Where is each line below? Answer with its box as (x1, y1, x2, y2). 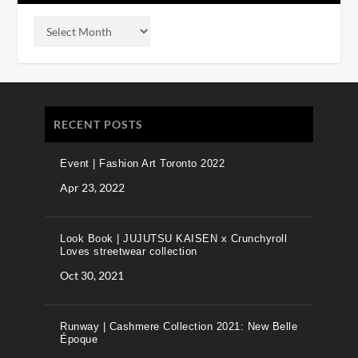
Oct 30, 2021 (60, 268, 124, 282)
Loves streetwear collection (60, 245, 197, 257)
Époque (60, 333, 97, 345)
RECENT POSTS (54, 117, 143, 131)
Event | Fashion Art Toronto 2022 (60, 157, 225, 169)
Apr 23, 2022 (60, 181, 125, 194)
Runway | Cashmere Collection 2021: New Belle (60, 320, 297, 332)
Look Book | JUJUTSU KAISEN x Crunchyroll (60, 233, 287, 245)
